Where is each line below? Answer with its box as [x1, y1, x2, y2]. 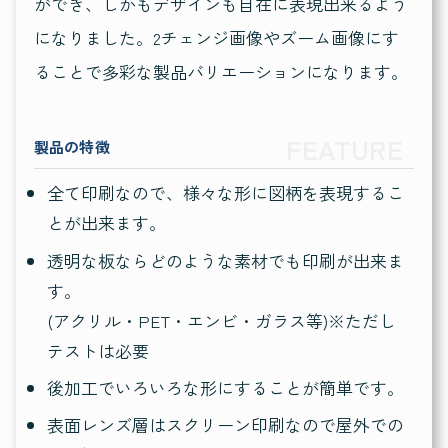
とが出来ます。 [46, 210, 166, 236]
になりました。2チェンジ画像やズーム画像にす [33, 24, 399, 50]
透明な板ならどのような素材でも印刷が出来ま [46, 247, 404, 273]
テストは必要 [46, 337, 149, 363]
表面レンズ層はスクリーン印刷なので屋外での [46, 411, 404, 437]
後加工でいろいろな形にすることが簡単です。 [46, 374, 404, 400]
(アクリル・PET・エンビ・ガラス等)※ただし [46, 307, 396, 333]
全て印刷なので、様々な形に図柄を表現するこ [46, 180, 404, 206]
